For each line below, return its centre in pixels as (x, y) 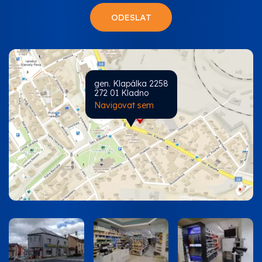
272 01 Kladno (121, 93)
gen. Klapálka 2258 (131, 84)
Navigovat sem (124, 106)
